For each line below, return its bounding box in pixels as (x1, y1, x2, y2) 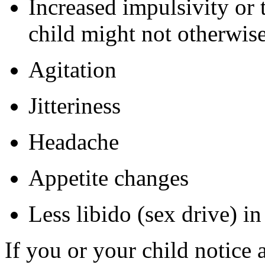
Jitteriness (28, 93, 121, 119)
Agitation (28, 57, 117, 83)
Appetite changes (28, 165, 189, 191)
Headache (28, 129, 119, 155)
